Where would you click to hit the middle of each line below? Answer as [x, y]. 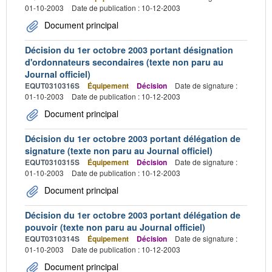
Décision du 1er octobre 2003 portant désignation [129, 50]
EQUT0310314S [52, 239]
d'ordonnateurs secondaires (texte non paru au [124, 62]
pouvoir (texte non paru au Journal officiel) [115, 227]
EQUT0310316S [52, 86]
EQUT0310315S [52, 162]
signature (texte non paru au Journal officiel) [119, 151]
